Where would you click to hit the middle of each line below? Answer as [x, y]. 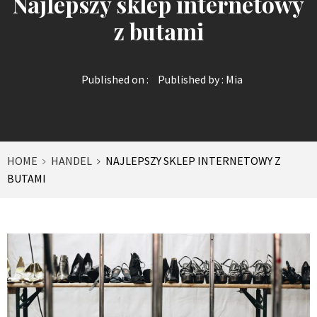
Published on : [115, 79]
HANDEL [71, 160]
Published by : [191, 79]
